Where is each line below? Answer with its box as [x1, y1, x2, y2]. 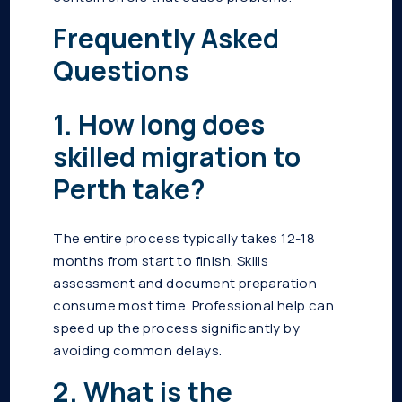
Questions [53, 52, 189, 90]
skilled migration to [53, 138, 301, 176]
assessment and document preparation [53, 274, 318, 293]
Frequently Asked [53, 20, 280, 57]
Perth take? [53, 170, 206, 208]
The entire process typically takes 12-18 [53, 229, 316, 249]
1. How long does [53, 106, 266, 144]
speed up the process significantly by [53, 319, 301, 338]
